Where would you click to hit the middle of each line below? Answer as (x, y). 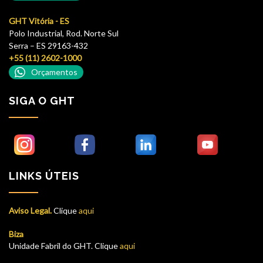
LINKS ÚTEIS (44, 176)
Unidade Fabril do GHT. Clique (63, 245)
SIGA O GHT (42, 100)
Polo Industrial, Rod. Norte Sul (64, 33)
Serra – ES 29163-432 (48, 45)
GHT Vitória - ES (39, 21)
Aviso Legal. (30, 210)
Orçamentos (54, 72)
